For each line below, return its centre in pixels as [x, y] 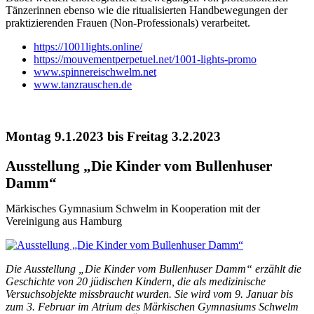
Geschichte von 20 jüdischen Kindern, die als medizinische [136, 281]
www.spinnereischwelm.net [95, 71]
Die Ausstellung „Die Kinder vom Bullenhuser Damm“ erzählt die [153, 268]
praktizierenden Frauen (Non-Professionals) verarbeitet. [128, 22]
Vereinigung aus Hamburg [64, 221]
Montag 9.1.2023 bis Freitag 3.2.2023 [113, 136]
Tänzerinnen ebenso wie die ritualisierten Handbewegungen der [146, 10]
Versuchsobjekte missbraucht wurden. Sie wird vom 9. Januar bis [149, 294]
